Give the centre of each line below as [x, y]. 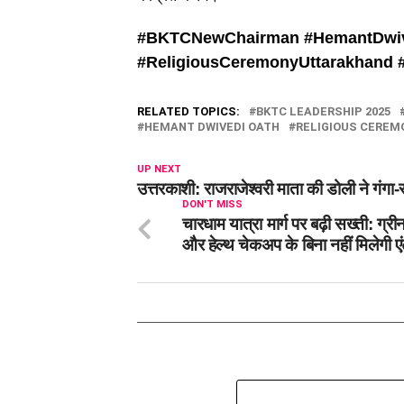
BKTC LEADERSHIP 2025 [323, 112]
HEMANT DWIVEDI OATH [212, 127]
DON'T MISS [212, 205]
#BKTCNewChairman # [225, 38]
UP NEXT [159, 170]
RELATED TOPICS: [188, 112]
